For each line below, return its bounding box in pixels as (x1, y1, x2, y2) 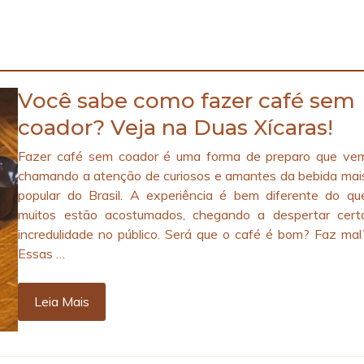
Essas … (18, 245, 66, 262)
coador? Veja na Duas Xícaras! (18, 115, 334, 141)
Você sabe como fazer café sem (18, 88, 356, 115)
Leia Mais (34, 293, 90, 310)
